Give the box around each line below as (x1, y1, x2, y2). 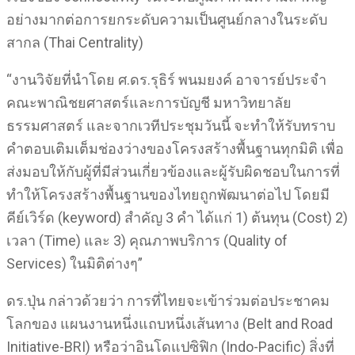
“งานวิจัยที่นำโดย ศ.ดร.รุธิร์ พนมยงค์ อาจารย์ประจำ (6, 71, 326, 88)
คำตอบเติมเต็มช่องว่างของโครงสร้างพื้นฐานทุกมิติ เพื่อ (6, 140, 344, 157)
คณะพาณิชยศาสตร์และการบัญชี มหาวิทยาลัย (6, 94, 292, 111)
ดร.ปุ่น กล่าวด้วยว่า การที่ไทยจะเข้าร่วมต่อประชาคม (6, 292, 330, 309)
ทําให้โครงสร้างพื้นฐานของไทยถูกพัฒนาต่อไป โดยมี (6, 186, 330, 203)
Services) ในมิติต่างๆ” (6, 255, 143, 272)
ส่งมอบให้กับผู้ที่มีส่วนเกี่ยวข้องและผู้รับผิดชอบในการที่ (6, 163, 340, 180)
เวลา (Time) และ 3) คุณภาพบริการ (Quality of (6, 232, 288, 249)
